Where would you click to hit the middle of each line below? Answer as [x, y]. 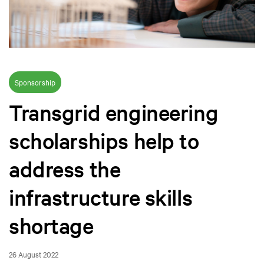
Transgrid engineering [114, 112]
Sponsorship [35, 82]
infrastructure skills [101, 197]
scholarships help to [104, 141]
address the [65, 169]
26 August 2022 [34, 254]
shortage [51, 225]
